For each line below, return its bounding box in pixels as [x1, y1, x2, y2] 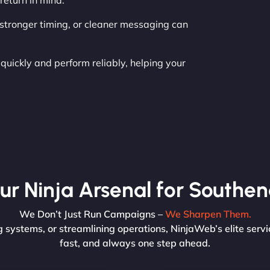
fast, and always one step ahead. [60, 236, 210, 249]
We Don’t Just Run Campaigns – [19, 207, 165, 220]
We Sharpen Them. [165, 207, 251, 220]
